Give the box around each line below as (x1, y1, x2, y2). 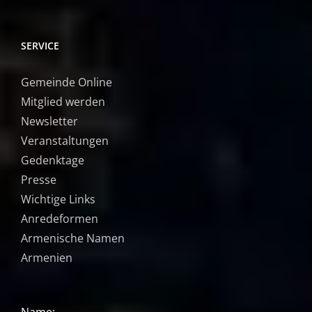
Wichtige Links (21, 192, 95, 208)
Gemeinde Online (21, 75, 112, 91)
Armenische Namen (21, 231, 125, 247)
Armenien (21, 250, 72, 266)
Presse (21, 172, 56, 188)
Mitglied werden (21, 94, 105, 110)
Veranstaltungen (21, 133, 109, 149)
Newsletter (21, 114, 78, 130)
